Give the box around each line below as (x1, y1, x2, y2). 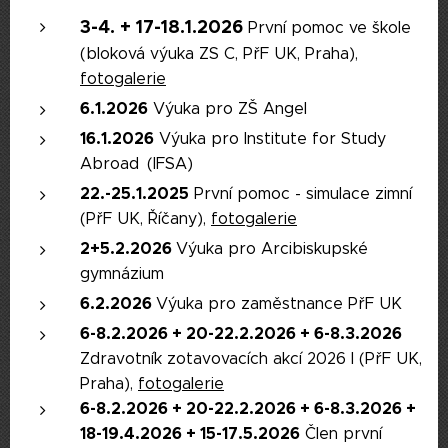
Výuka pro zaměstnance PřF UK (156, 294, 402, 313)
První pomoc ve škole (243, 18, 411, 37)
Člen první (300, 424, 382, 443)
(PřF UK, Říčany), (80, 209, 211, 228)
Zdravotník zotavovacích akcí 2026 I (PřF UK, (80, 349, 422, 368)
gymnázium (80, 264, 164, 283)
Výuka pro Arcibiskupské (176, 239, 368, 258)
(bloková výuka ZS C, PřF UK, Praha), (80, 44, 358, 63)
